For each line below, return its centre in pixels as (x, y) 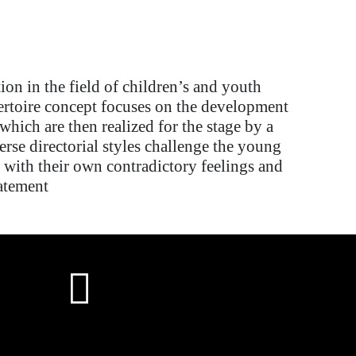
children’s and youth (190, 87)
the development (230, 107)
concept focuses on (108, 107)
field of (92, 87)
